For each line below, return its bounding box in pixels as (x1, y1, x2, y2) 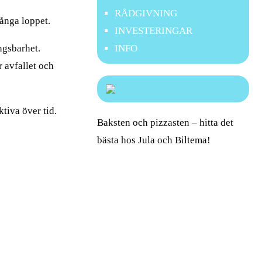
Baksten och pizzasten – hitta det (97, 117, 233, 128)
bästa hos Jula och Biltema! (97, 135, 211, 146)
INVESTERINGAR (115, 25, 192, 36)
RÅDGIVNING (115, 8, 177, 19)
